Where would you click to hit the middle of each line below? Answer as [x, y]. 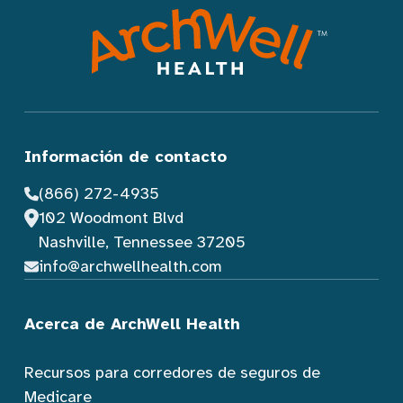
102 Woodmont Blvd [111, 217]
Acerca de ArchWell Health [132, 323]
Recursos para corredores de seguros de [172, 372]
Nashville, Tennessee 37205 [142, 242]
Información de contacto [125, 157]
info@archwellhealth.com [130, 266]
